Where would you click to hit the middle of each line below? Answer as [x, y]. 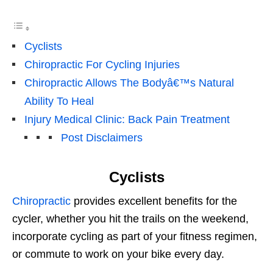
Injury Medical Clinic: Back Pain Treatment [127, 120]
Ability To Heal [59, 101]
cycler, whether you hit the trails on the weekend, [130, 219]
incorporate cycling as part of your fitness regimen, [135, 237]
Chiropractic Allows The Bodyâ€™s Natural [129, 83]
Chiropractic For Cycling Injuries [102, 65]
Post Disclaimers [102, 138]
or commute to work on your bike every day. [118, 254]
